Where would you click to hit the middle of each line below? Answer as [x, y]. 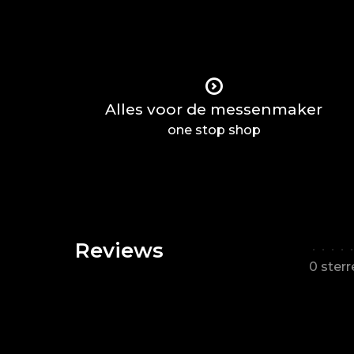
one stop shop [214, 130]
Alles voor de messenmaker [214, 109]
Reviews [119, 250]
